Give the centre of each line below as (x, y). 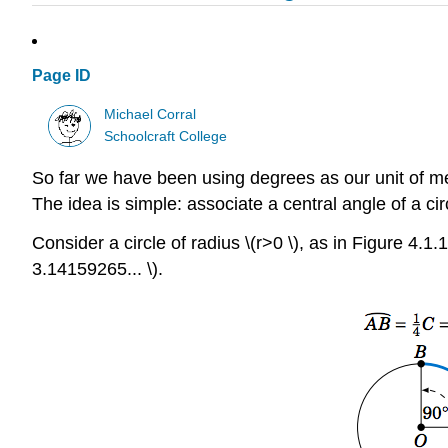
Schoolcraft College (166, 136)
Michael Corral (150, 114)
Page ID (61, 76)
